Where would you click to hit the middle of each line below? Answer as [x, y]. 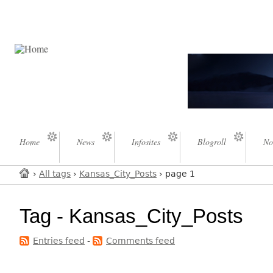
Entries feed [59, 240]
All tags [55, 174]
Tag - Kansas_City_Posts [132, 216]
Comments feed [141, 240]
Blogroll [212, 142]
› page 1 [176, 174]
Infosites [146, 142]
